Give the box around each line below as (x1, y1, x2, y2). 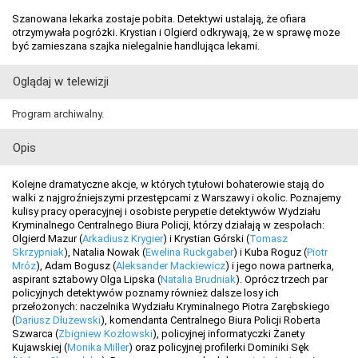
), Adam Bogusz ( (36, 260, 116, 272)
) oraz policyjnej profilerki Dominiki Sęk (129, 341, 309, 354)
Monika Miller (67, 341, 129, 354)
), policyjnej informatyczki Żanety (153, 328, 304, 340)
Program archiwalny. (12, 108, 104, 121)
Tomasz (249, 233, 288, 245)
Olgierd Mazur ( (12, 233, 82, 245)
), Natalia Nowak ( (64, 246, 145, 259)
